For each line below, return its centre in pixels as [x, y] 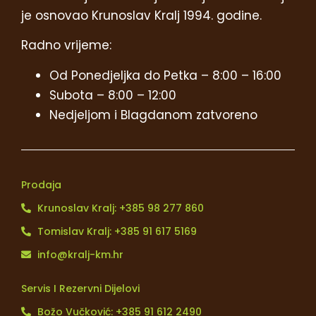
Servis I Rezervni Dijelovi [80, 288]
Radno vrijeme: [66, 45]
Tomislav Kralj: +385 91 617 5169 [117, 231]
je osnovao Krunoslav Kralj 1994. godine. [141, 15]
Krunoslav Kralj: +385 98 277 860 [120, 208]
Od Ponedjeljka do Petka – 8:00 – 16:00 [165, 75]
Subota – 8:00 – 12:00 [113, 95]
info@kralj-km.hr [80, 254]
